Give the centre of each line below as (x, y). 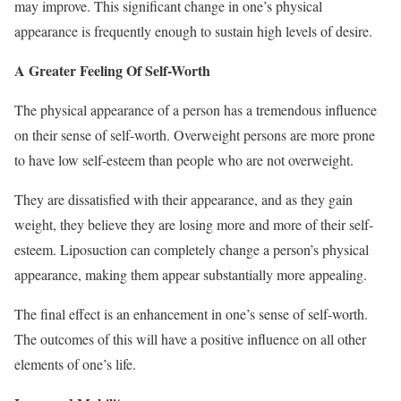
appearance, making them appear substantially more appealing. (191, 274)
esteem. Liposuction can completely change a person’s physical (192, 249)
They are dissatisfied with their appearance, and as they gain (183, 199)
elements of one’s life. (75, 363)
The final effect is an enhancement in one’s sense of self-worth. (191, 313)
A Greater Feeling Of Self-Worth (112, 70)
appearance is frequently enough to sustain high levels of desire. (193, 30)
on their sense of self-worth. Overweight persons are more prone (195, 134)
